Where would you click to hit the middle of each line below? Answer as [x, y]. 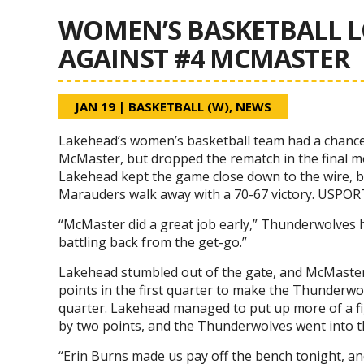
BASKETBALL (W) [179, 106]
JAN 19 [95, 106]
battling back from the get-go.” [153, 242]
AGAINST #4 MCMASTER [204, 58]
